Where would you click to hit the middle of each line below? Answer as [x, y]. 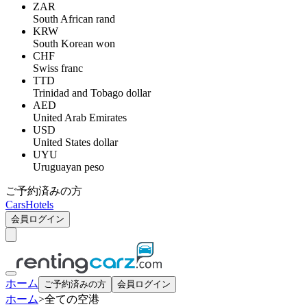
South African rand [74, 19]
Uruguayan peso [69, 167]
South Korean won [74, 44]
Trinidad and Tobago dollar [92, 93]
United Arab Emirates [80, 118]
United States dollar [75, 142]
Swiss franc [58, 68]
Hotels [39, 205]
